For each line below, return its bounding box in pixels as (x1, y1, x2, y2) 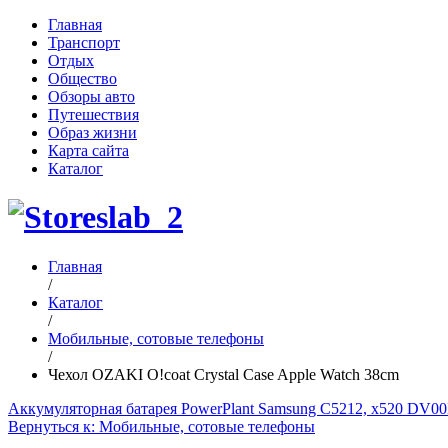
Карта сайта (48, 142, 129, 159)
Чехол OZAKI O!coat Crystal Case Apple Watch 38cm (48, 365, 399, 383)
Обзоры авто (48, 88, 135, 105)
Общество (48, 70, 117, 87)
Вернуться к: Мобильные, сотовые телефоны (8, 417, 315, 435)
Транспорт (48, 34, 120, 51)
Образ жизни (48, 124, 137, 141)
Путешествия (48, 106, 139, 123)
